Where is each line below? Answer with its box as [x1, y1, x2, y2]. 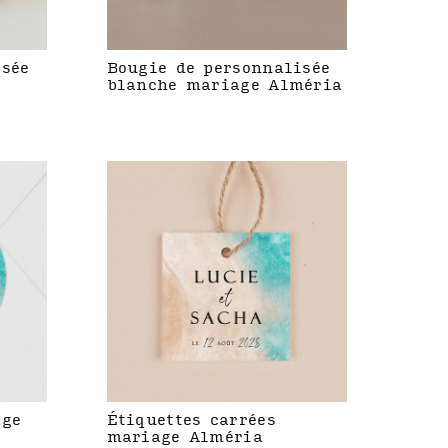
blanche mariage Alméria [106, 77, 343, 95]
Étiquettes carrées [106, 411, 276, 429]
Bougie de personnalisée [106, 60, 331, 78]
